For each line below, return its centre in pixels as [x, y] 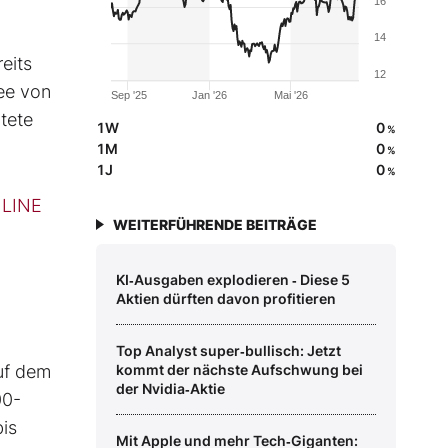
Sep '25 [129, 95]
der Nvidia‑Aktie [170, 389]
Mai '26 [290, 95]
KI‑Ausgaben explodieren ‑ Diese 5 [233, 280]
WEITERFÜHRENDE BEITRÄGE [215, 225]
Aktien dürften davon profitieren [226, 299]
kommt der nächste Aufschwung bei [239, 370]
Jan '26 [210, 95]
